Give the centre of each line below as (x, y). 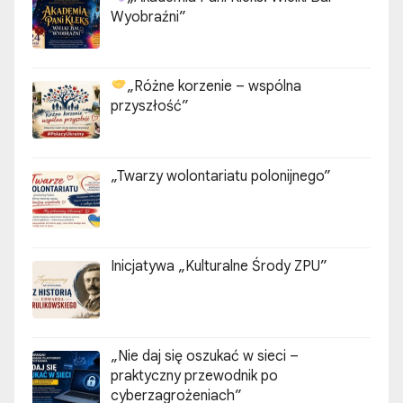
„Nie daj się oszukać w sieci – (205, 356)
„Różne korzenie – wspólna (215, 87)
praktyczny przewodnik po (194, 376)
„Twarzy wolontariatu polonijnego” (221, 177)
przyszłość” (150, 107)
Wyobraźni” (148, 17)
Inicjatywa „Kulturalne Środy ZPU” (219, 266)
